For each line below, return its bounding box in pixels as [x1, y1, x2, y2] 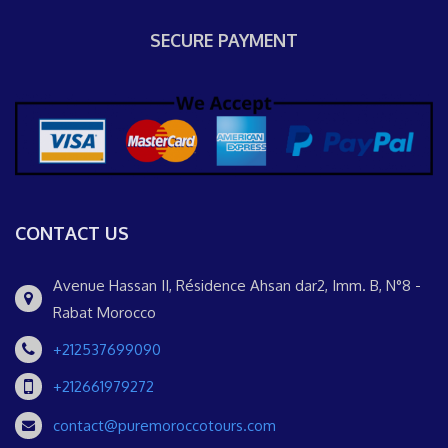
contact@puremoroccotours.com [53, 416, 276, 435]
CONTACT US [15, 222, 129, 244]
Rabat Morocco [53, 303, 156, 322]
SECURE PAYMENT [150, 29, 298, 52]
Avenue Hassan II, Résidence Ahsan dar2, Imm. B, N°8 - [53, 276, 421, 295]
